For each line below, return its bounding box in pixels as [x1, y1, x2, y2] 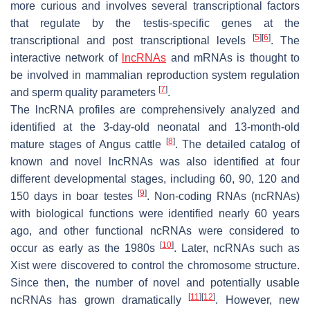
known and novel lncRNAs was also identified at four [10, 155, 300, 167]
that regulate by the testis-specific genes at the [10, 17, 300, 29]
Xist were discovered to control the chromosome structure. [10, 259, 300, 271]
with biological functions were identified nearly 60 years [10, 207, 300, 219]
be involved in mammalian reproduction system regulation [10, 69, 300, 81]
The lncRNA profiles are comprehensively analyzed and [10, 103, 300, 116]
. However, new [215, 293, 300, 306]
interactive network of [10, 51, 122, 64]
